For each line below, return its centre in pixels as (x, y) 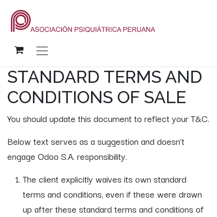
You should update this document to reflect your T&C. (108, 118)
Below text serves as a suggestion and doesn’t (96, 141)
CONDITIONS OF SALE (97, 97)
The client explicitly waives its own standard (105, 178)
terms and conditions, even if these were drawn (112, 194)
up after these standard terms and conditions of (113, 209)
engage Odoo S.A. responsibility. (67, 156)
